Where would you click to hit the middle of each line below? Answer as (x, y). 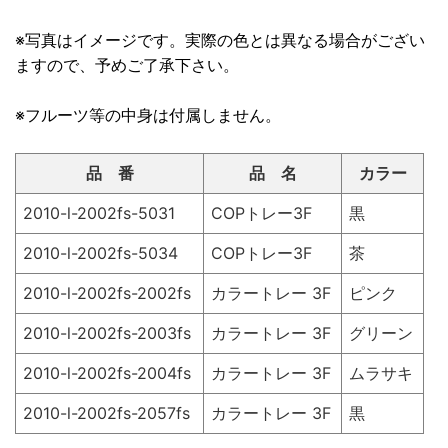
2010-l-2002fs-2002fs (107, 293)
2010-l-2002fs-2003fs (107, 333)
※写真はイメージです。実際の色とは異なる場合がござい (220, 40)
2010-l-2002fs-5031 (99, 213)
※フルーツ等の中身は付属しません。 (148, 115)
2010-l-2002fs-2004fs (107, 373)
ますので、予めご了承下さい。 (127, 65)
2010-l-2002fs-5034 (100, 253)
